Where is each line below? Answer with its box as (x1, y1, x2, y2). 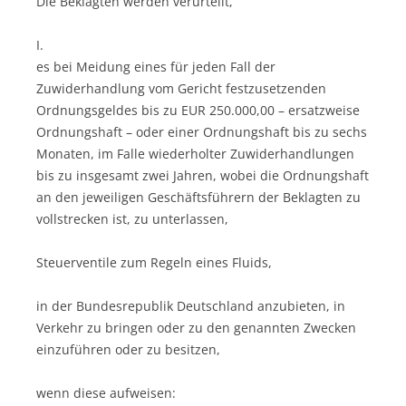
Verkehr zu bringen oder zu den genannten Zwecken (36, 318, 356, 336)
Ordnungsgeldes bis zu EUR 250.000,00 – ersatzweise (36, 101, 360, 119)
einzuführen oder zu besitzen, (36, 340, 220, 358)
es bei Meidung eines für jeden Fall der (36, 57, 275, 75)
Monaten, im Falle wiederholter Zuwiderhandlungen (36, 144, 354, 162)
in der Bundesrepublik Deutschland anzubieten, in (36, 296, 345, 314)
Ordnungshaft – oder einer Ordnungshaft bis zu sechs (36, 122, 367, 140)
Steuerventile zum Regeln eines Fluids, (36, 253, 272, 271)
